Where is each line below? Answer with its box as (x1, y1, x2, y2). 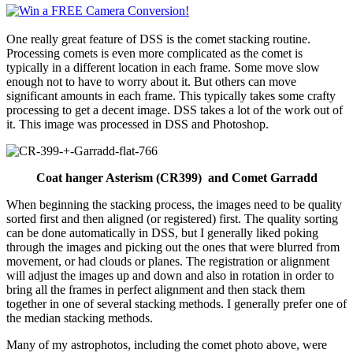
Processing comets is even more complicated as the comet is (6, 46, 303, 60)
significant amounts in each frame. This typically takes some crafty (6, 88, 336, 102)
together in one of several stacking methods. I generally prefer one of (6, 296, 347, 310)
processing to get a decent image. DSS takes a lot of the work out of (6, 102, 343, 117)
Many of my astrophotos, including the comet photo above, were (6, 337, 327, 351)
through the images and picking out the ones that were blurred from (6, 240, 340, 254)
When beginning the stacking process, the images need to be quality (6, 197, 342, 211)
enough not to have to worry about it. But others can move (6, 74, 296, 88)
